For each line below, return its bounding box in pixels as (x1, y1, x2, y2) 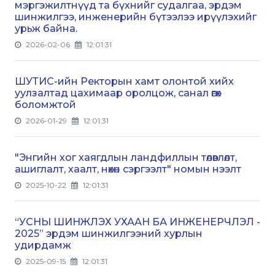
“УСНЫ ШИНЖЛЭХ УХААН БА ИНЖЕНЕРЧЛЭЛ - (15, 215, 260, 228)
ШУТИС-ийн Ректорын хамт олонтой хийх (15, 75, 234, 87)
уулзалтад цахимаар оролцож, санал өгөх (15, 87, 221, 99)
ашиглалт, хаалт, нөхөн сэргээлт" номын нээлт (15, 163, 241, 175)
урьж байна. (15, 22, 77, 34)
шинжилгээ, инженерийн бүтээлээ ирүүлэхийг (15, 10, 257, 23)
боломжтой (15, 98, 76, 110)
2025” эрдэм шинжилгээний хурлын (15, 227, 203, 239)
